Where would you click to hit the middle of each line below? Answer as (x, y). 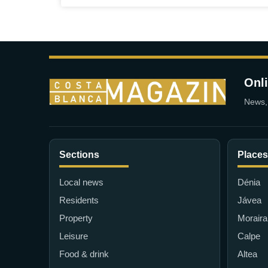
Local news (81, 182)
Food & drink (84, 254)
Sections (79, 154)
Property (76, 218)
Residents (79, 200)
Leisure (74, 236)
